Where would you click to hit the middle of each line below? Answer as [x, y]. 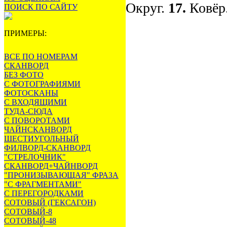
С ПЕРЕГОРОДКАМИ [44, 193]
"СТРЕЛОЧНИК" [35, 157]
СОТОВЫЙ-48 [30, 221]
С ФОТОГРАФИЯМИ [42, 84]
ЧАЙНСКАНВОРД [38, 129]
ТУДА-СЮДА [28, 111]
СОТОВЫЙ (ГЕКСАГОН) [50, 202]
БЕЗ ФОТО [24, 75]
